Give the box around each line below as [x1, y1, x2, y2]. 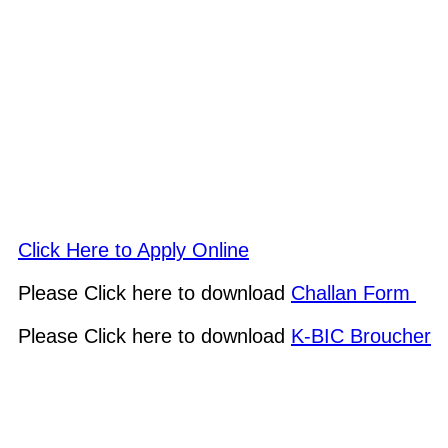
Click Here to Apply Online [18, 239, 249, 262]
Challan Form [291, 282, 416, 305]
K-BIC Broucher [291, 325, 431, 348]
